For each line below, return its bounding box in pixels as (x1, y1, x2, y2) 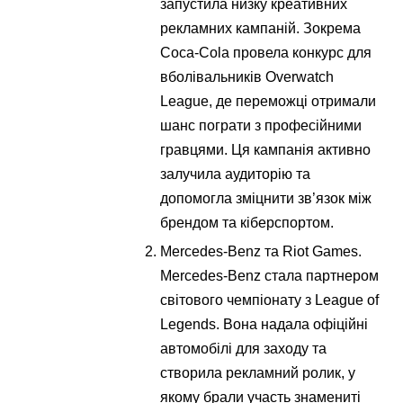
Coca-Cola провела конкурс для (160, 44, 372, 60)
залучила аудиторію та (160, 166, 311, 182)
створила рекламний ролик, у (160, 364, 356, 381)
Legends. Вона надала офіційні (160, 316, 369, 332)
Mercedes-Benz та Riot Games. (160, 243, 363, 259)
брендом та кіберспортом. (160, 214, 335, 230)
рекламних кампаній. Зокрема (160, 20, 362, 36)
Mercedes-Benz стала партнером (160, 267, 380, 283)
